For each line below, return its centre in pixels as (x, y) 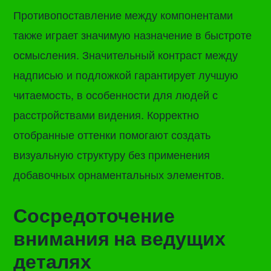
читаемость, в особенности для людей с (116, 95)
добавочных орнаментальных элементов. (119, 175)
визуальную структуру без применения (112, 155)
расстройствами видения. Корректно (106, 115)
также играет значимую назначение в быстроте (133, 35)
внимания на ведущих (120, 238)
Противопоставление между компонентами (123, 15)
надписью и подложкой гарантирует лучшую (126, 75)
